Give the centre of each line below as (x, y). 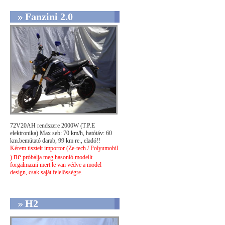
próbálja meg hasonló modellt (57, 157)
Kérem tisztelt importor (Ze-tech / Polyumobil (64, 148)
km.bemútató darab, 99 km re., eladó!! (55, 140)
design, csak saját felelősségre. (46, 172)
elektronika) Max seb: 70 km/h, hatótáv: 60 (61, 133)
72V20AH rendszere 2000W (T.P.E (52, 125)
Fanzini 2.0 (49, 16)
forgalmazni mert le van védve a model (56, 164)
